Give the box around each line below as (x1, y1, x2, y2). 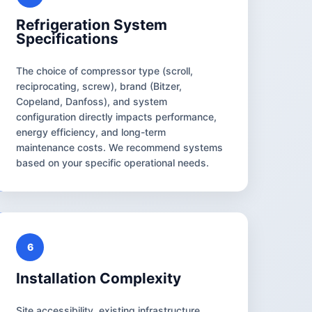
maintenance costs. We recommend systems (16, 141, 224, 153)
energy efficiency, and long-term (16, 125, 166, 138)
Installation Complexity (16, 269, 182, 287)
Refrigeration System (16, 15, 168, 33)
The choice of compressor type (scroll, (16, 64, 194, 77)
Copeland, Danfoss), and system (16, 95, 168, 107)
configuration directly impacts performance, (16, 110, 217, 123)
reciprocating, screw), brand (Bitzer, (16, 79, 182, 92)
